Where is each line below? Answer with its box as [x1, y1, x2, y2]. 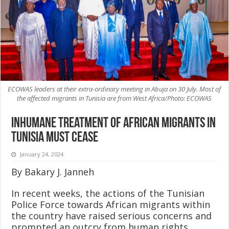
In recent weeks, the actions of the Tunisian [11, 187, 205, 199]
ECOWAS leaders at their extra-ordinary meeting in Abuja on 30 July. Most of [8, 84, 221, 94]
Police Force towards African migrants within [11, 198, 211, 211]
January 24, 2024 [20, 150, 64, 158]
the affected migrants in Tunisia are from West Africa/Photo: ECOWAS [17, 93, 212, 103]
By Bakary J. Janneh [11, 165, 95, 178]
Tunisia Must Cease [11, 130, 99, 145]
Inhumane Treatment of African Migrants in [11, 116, 216, 131]
